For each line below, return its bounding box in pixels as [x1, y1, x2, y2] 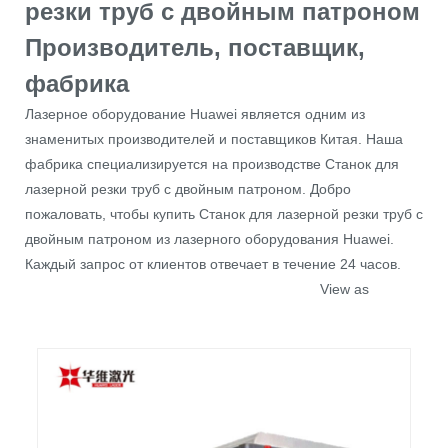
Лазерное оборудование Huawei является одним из [25, 106, 365, 123]
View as [320, 281, 377, 298]
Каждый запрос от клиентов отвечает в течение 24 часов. [25, 256, 401, 273]
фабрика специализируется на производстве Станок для [25, 156, 399, 173]
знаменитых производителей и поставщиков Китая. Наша [25, 131, 403, 148]
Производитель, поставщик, [25, 34, 365, 62]
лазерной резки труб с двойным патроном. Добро [25, 181, 351, 198]
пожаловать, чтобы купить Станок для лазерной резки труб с [25, 206, 423, 223]
